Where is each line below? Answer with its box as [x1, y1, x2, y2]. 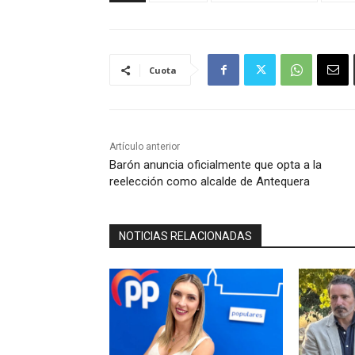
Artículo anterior [109, 141, 180, 153]
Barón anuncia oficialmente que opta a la [109, 158, 322, 173]
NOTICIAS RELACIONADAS [119, 230, 252, 243]
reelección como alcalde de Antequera [109, 174, 310, 189]
